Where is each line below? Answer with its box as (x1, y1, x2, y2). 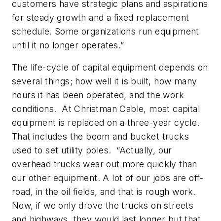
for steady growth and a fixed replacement (12, 12, 189, 23)
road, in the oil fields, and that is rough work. (12, 186, 199, 197)
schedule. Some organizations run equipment (12, 26, 199, 37)
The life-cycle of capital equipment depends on (12, 62, 208, 73)
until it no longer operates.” (12, 39, 124, 50)
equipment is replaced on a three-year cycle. (12, 117, 202, 128)
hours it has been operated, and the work (12, 90, 184, 101)
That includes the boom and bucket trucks (12, 131, 189, 142)
